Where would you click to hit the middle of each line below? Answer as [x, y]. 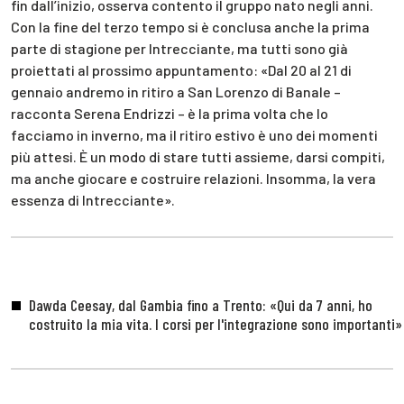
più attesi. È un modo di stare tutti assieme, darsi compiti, [198, 156]
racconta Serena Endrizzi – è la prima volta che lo [170, 113]
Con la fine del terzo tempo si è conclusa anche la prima [190, 26]
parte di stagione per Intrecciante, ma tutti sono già [179, 48]
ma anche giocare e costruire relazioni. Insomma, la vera [193, 178]
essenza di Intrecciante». [93, 199]
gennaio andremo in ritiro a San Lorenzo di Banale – [176, 91]
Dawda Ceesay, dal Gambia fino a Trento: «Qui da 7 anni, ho [200, 305]
